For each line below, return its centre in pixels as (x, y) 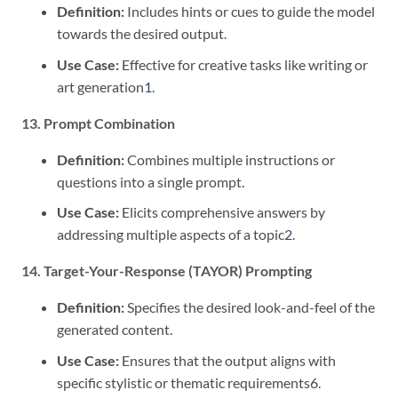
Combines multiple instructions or (230, 159)
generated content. (115, 330)
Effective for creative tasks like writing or (243, 64)
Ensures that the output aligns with (227, 360)
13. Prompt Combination (98, 123)
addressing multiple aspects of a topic (171, 235)
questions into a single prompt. (151, 181)
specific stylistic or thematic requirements (183, 382)
